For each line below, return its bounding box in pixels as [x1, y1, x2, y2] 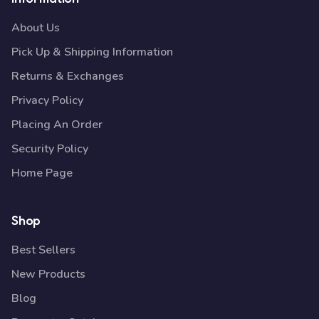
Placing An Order [11, 117, 103, 132]
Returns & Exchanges [11, 68, 124, 84]
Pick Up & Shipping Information [11, 44, 173, 60]
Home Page [11, 165, 73, 181]
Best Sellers [11, 242, 75, 258]
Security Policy [11, 141, 88, 157]
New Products [11, 266, 85, 282]
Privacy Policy [11, 93, 83, 108]
